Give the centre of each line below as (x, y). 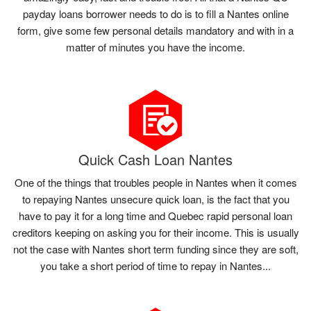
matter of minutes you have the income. (155, 47)
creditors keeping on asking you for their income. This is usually (155, 233)
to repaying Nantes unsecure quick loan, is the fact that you (155, 199)
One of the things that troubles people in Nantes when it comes (155, 183)
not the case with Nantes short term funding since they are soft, (155, 249)
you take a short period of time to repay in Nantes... (155, 266)
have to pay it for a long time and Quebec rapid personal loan (155, 216)
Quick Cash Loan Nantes (155, 160)
